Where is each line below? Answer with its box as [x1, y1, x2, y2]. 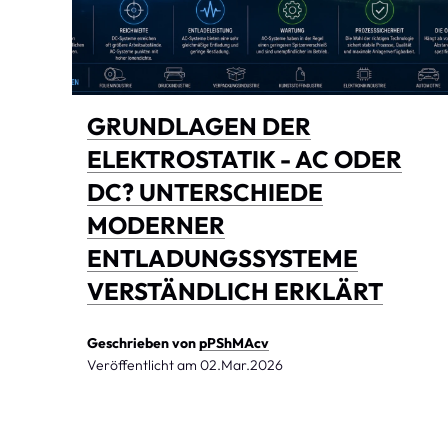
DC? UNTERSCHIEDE [87, 176, 323, 207]
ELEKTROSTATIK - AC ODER [87, 143, 402, 174]
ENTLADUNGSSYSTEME [87, 242, 358, 273]
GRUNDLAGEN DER [87, 110, 311, 141]
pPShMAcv [199, 333, 269, 352]
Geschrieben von [87, 333, 199, 352]
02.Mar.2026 [200, 355, 283, 374]
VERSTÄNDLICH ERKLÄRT [87, 275, 383, 306]
